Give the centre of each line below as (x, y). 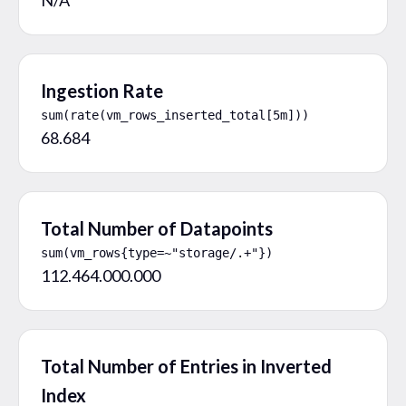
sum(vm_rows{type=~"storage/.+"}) (157, 252)
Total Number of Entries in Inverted (186, 366)
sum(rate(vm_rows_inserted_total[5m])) (175, 115)
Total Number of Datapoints (157, 228)
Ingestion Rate (102, 90)
